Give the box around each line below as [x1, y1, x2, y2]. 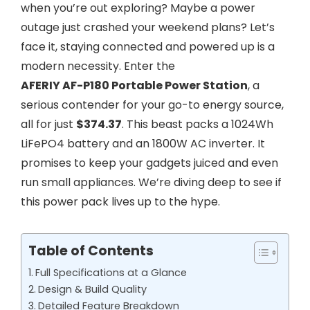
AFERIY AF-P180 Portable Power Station [21, 77, 248, 93]
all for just [21, 116, 76, 132]
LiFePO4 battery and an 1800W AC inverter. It [21, 136, 265, 152]
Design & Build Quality [37, 282, 147, 296]
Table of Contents [28, 241, 154, 261]
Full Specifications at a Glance [35, 266, 187, 280]
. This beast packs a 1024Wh [122, 116, 273, 132]
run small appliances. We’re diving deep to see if [21, 174, 282, 190]
